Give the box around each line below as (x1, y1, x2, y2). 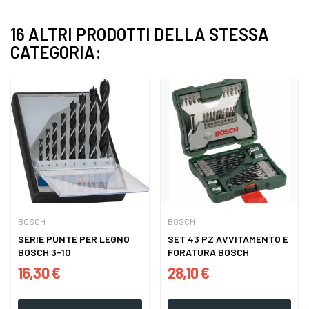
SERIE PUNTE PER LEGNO (18, 233, 130, 246)
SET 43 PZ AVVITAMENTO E (167, 233, 283, 246)
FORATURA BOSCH (167, 246, 249, 259)
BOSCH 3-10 (18, 246, 70, 259)
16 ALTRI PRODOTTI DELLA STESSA (10, 24, 269, 45)
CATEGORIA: (10, 42, 101, 63)
